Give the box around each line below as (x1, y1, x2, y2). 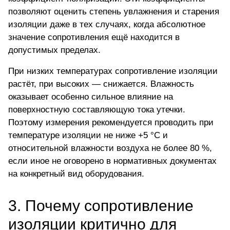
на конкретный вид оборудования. (8, 169, 144, 179)
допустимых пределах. (8, 45, 101, 55)
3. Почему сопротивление (8, 197, 194, 215)
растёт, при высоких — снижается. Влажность (8, 79, 194, 89)
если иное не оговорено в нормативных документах (8, 156, 217, 166)
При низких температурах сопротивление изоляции (8, 66, 218, 76)
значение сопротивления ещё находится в (8, 32, 180, 43)
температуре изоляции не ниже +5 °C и (8, 130, 168, 141)
